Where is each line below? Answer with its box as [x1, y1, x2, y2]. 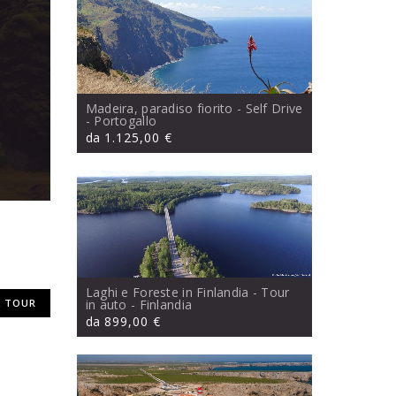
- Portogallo [85, 112, 157, 130]
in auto [85, 296, 127, 314]
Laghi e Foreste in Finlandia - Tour [85, 284, 290, 301]
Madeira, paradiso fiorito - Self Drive [85, 100, 303, 118]
